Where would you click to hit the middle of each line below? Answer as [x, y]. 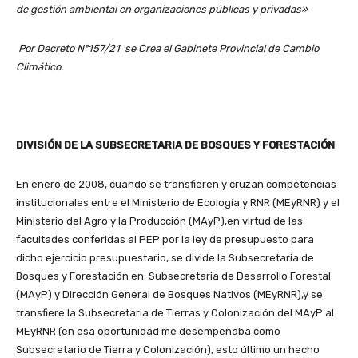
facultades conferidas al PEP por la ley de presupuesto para [165, 240]
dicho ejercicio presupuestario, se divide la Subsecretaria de [165, 258]
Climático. [40, 67]
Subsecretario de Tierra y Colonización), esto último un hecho [168, 350]
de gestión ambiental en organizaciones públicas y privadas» [162, 10]
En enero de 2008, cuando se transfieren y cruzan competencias [176, 185]
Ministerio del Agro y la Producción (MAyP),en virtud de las [159, 221]
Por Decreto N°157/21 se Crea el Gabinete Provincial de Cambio [169, 49]
